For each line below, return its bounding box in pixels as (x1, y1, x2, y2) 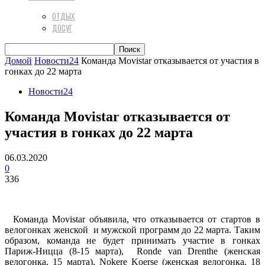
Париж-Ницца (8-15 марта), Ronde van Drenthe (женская (5, 245, 260, 256)
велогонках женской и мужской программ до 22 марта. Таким (5, 224, 260, 235)
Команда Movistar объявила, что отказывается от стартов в (5, 214, 260, 224)
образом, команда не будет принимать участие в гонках (5, 235, 260, 245)
